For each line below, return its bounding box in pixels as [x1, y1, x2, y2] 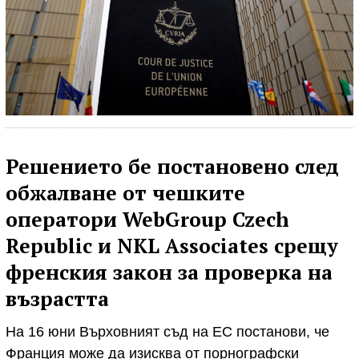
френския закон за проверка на [6, 258, 333, 285]
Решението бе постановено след [6, 152, 339, 179]
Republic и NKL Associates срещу [6, 232, 338, 259]
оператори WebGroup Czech [6, 205, 289, 232]
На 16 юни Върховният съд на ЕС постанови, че [6, 324, 329, 340]
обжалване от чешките [6, 179, 245, 206]
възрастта [6, 284, 109, 312]
